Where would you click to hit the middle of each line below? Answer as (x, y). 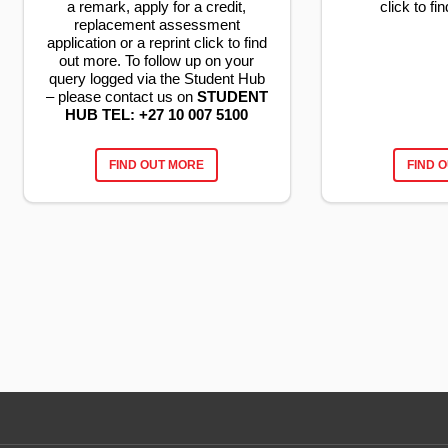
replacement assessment (156, 25)
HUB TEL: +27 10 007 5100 (157, 115)
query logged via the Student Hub (156, 79)
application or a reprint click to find (156, 43)
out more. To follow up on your (157, 61)
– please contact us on (121, 97)
